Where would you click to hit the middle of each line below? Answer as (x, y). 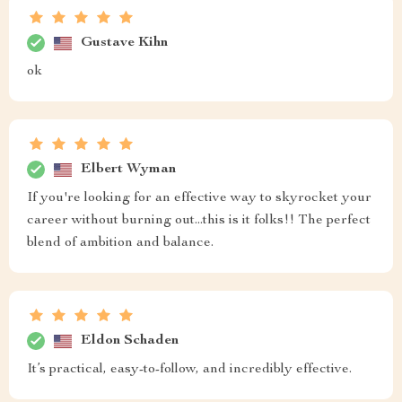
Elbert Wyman (128, 169)
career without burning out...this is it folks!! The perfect (199, 221)
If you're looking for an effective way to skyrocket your (199, 198)
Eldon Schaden (130, 341)
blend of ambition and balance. (120, 243)
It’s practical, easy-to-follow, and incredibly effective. (189, 370)
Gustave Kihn (124, 43)
